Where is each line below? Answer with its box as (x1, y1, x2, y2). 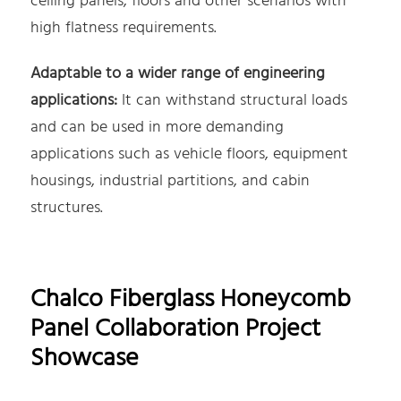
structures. (30, 195, 104, 222)
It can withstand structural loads (117, 88, 348, 115)
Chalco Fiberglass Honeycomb (30, 279, 352, 320)
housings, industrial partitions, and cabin (30, 168, 311, 195)
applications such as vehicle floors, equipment (30, 141, 349, 168)
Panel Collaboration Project (30, 309, 321, 350)
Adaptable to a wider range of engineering (30, 61, 326, 88)
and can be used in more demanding (30, 115, 285, 141)
